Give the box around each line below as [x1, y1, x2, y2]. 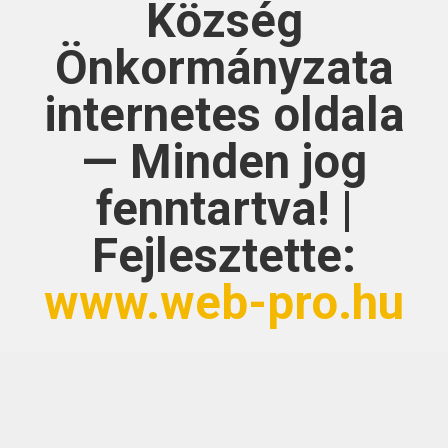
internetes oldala [43, 87, 405, 143]
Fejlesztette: [92, 228, 356, 284]
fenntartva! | [95, 181, 353, 237]
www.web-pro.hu [44, 275, 404, 331]
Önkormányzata [54, 40, 394, 96]
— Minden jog [81, 134, 367, 190]
